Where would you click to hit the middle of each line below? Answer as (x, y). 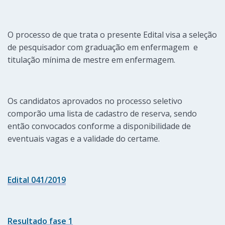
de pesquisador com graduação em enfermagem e (103, 47)
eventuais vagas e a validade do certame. (84, 139)
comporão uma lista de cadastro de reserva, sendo (102, 114)
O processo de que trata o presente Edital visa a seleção (112, 35)
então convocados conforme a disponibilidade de (99, 126)
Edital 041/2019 (37, 180)
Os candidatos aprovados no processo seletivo (95, 101)
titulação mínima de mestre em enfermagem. (91, 60)
